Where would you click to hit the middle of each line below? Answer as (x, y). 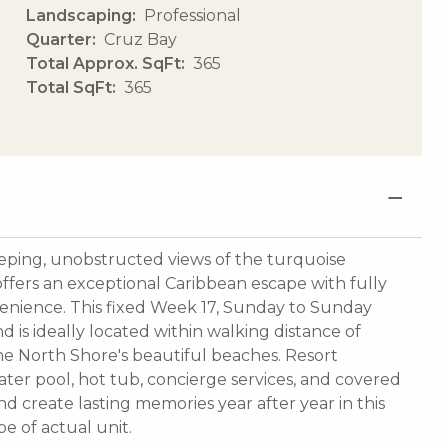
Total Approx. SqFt (103, 63)
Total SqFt (68, 87)
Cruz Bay (140, 39)
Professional (192, 15)
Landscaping (78, 15)
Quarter (58, 39)
